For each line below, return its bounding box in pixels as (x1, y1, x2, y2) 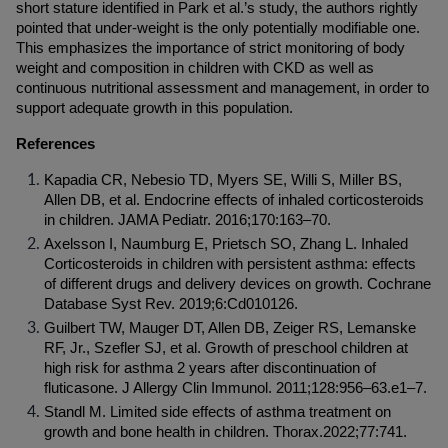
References (16, 136, 95, 152)
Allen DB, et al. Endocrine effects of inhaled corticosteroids (44, 192, 424, 208)
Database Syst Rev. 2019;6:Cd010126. (44, 296, 298, 312)
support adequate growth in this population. (16, 100, 293, 116)
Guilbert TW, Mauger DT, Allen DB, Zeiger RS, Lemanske (44, 320, 416, 336)
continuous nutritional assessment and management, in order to (16, 80, 429, 96)
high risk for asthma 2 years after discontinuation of (44, 360, 376, 376)
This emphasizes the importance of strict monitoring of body (16, 40, 405, 56)
